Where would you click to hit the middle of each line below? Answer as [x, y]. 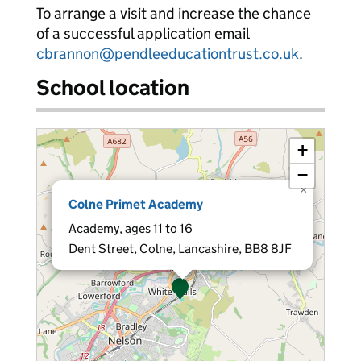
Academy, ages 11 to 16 [131, 228]
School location [113, 87]
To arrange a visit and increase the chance [174, 13]
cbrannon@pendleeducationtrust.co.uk [168, 54]
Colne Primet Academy [136, 204]
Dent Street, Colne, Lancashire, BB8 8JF [180, 249]
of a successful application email [143, 33]
